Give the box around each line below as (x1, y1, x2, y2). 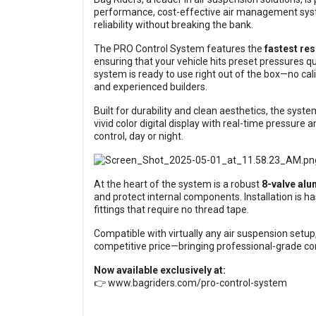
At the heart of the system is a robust (94, 178, 262, 190)
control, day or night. (94, 130, 183, 142)
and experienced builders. (94, 81, 207, 93)
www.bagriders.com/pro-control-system (108, 277, 287, 289)
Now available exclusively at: (94, 265, 226, 276)
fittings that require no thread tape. (94, 204, 249, 216)
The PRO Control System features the (94, 43, 265, 55)
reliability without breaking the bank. (94, 19, 253, 31)
